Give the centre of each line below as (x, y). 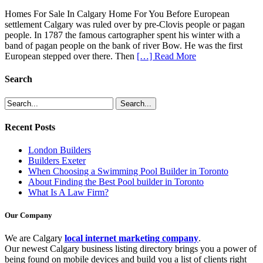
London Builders (60, 150)
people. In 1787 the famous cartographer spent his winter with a (122, 35)
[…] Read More (166, 56)
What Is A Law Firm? (68, 193)
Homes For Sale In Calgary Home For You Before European (117, 14)
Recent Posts (30, 127)
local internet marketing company (131, 238)
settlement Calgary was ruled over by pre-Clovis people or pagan (125, 25)
